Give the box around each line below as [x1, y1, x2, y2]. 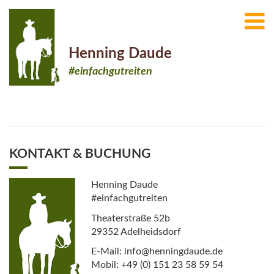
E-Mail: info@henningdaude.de [91, 246, 223, 257]
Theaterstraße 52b [91, 213, 171, 223]
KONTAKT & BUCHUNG [9, 147, 150, 161]
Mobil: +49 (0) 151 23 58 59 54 [91, 260, 224, 270]
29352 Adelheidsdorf [91, 226, 182, 237]
